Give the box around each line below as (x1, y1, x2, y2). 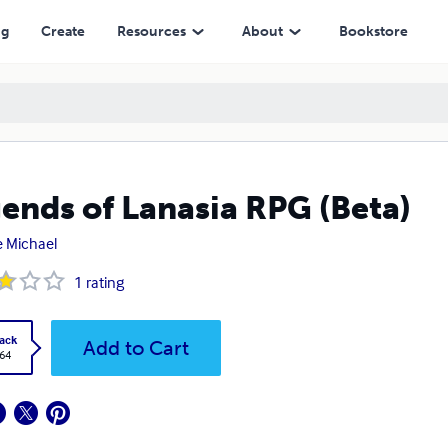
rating (85, 272, 124, 292)
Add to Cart (82, 336, 189, 360)
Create (40, 22, 85, 40)
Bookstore (338, 22, 408, 40)
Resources (116, 22, 186, 40)
